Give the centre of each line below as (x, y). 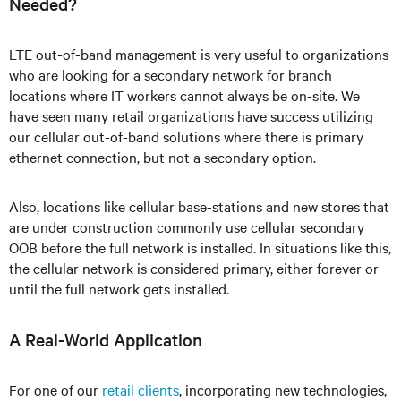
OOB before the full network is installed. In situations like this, (200, 247)
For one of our (55, 389)
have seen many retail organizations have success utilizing (191, 115)
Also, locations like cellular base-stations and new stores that (199, 206)
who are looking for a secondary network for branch (171, 74)
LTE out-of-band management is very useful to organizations (199, 54)
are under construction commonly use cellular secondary (187, 226)
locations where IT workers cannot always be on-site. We (184, 95)
